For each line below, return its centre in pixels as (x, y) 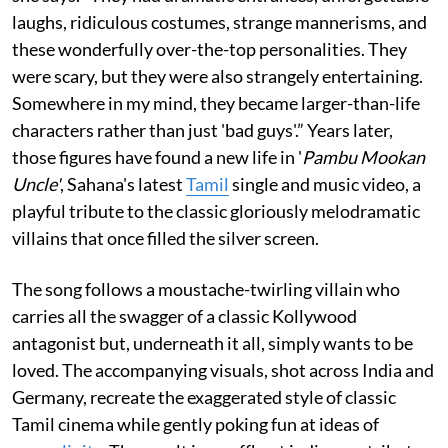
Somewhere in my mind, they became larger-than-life (216, 102)
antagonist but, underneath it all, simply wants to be (212, 342)
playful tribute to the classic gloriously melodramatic (216, 210)
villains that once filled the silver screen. (165, 237)
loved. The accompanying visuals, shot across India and (223, 369)
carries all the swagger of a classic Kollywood (184, 315)
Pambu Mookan (363, 156)
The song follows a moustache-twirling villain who (206, 288)
